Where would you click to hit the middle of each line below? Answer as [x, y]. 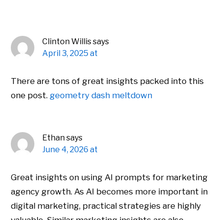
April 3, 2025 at [70, 54]
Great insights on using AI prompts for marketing [110, 178]
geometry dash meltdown [101, 96]
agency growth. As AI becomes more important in [110, 192]
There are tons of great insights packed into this [108, 81]
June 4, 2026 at [70, 150]
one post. [30, 96]
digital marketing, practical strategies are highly [106, 206]
